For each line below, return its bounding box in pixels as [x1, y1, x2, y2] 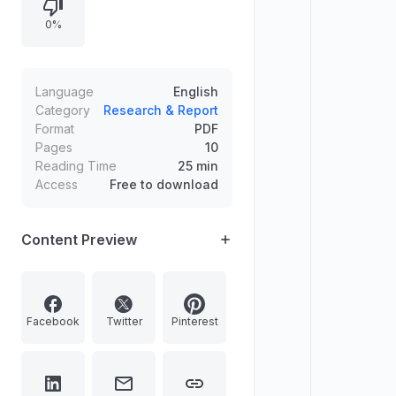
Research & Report [103, 103, 218, 118]
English [173, 84, 218, 99]
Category [35, 103, 90, 118]
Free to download [110, 177, 218, 192]
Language [35, 84, 94, 99]
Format [35, 121, 74, 136]
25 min [178, 158, 218, 173]
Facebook [27, 314, 80, 328]
